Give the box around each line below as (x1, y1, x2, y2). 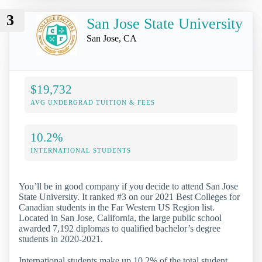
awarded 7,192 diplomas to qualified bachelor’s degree (19, 223, 220, 233)
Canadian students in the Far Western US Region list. (19, 202, 215, 212)
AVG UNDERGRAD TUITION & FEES (30, 98, 155, 106)
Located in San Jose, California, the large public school (19, 212, 222, 223)
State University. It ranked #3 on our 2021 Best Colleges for (19, 191, 240, 202)
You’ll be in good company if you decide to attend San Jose (19, 181, 238, 191)
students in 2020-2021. (19, 233, 103, 244)
